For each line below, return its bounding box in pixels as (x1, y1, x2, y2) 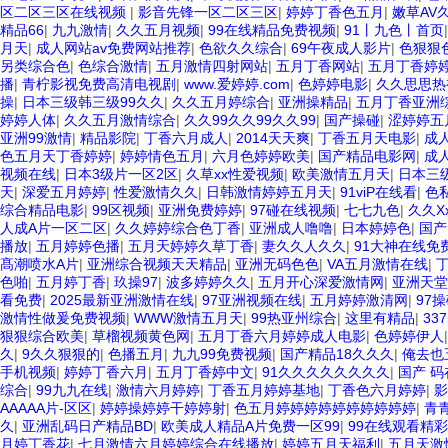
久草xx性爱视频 (186, 166, 284, 182)
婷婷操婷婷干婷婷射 (100, 400, 226, 416)
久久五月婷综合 (172, 94, 270, 110)
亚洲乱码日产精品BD (22, 418, 153, 434)
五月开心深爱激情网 (258, 274, 384, 290)
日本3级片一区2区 (64, 166, 178, 182)
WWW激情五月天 (134, 310, 243, 326)
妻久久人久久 (262, 238, 346, 254)
